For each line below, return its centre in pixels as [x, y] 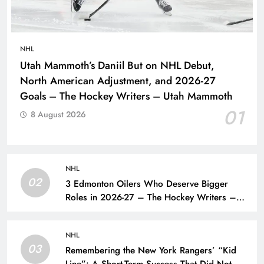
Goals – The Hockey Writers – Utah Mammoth [126, 96]
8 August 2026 [58, 115]
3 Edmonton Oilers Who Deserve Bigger [147, 184]
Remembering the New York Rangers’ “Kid [151, 251]
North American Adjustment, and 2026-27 [118, 81]
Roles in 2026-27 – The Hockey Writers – [151, 198]
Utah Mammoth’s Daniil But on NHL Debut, [117, 66]
